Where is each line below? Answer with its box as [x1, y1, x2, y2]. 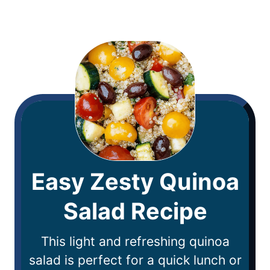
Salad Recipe [63, 196, 207, 225]
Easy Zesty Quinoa [31, 167, 239, 195]
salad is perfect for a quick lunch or [28, 252, 242, 268]
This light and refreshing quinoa [40, 233, 230, 249]
